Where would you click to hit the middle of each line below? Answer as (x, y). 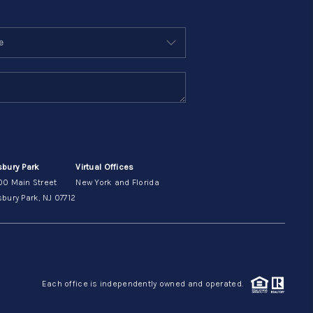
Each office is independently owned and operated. (146, 284)
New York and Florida (117, 182)
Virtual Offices (105, 167)
